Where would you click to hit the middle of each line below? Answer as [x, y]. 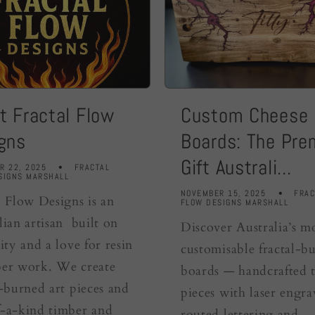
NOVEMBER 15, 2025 [224, 193]
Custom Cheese [245, 116]
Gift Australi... [236, 168]
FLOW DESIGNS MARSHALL [235, 202]
